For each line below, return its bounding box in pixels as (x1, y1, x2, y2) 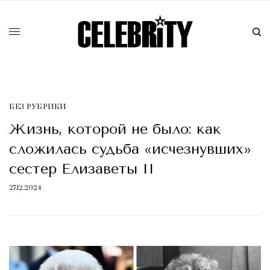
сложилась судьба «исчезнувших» (9, 140, 251, 158)
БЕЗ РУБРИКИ (9, 102, 66, 112)
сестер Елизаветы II (9, 160, 154, 178)
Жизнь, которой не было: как (9, 121, 221, 138)
